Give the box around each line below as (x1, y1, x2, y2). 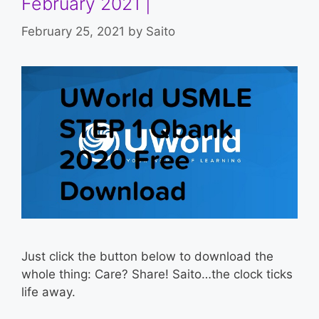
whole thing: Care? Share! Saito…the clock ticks (21, 266, 293, 281)
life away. (21, 284, 75, 299)
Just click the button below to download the (21, 249, 273, 263)
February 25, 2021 (21, 23, 125, 38)
